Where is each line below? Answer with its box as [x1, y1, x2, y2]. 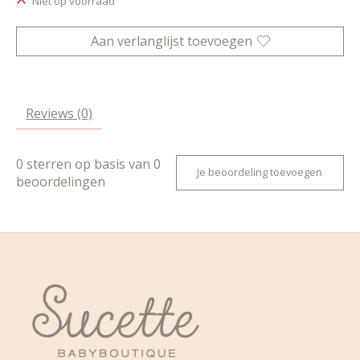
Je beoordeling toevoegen [197, 165, 323, 180]
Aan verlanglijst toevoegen [90, 31, 252, 50]
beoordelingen [16, 172, 105, 190]
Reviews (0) [26, 104, 92, 122]
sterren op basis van [23, 154, 153, 173]
